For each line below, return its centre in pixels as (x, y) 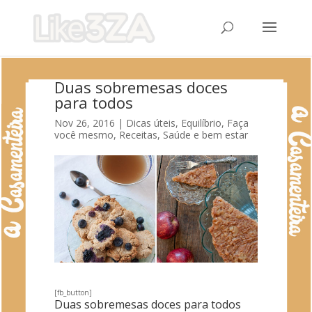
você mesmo (84, 135)
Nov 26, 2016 (84, 123)
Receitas (138, 135)
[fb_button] (73, 292)
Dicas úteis (150, 123)
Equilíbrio (201, 123)
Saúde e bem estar (205, 135)
